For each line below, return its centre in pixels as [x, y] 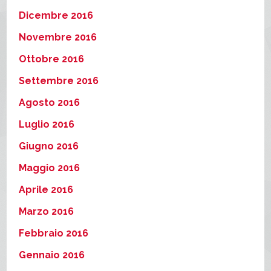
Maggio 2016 [50, 168]
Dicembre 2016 [56, 15]
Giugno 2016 [49, 146]
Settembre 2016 [59, 80]
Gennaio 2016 [52, 255]
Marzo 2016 [47, 211]
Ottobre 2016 [52, 59]
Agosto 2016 [50, 102]
